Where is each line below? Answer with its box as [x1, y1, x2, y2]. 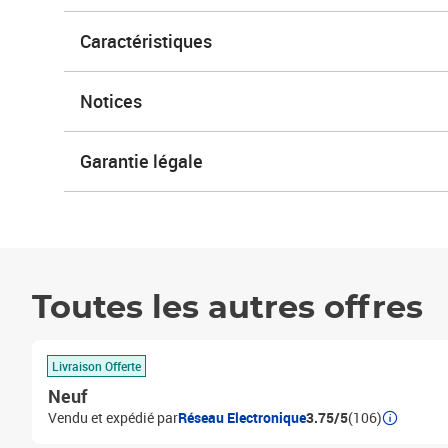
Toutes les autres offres [32, 292, 423, 324]
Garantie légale [80, 149, 203, 173]
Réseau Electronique [178, 408, 306, 427]
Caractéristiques [80, 29, 212, 53]
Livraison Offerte [52, 357, 141, 374]
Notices [80, 89, 142, 113]
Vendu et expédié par [48, 408, 178, 427]
